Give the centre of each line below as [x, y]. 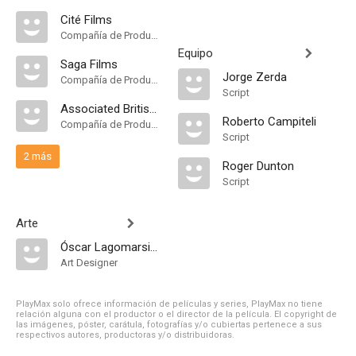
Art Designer [89, 263]
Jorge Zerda [255, 77]
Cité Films [86, 20]
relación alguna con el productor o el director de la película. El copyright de [176, 314]
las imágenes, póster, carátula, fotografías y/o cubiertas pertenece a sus [169, 325]
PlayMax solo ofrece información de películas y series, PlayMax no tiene [169, 304]
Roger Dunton [258, 166]
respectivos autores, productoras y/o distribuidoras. [125, 335]
